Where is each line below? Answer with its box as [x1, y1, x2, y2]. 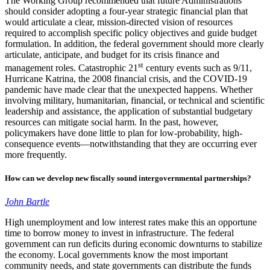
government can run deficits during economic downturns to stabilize [5, 239, 262, 250]
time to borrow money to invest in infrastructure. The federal [5, 228, 234, 239]
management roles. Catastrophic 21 [5, 63, 138, 74]
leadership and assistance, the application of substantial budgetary [5, 106, 253, 117]
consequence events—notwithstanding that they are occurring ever [5, 139, 257, 149]
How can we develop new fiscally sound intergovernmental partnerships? [5, 174, 251, 183]
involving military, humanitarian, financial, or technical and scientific [5, 95, 265, 106]
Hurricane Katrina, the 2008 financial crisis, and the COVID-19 [5, 74, 247, 84]
